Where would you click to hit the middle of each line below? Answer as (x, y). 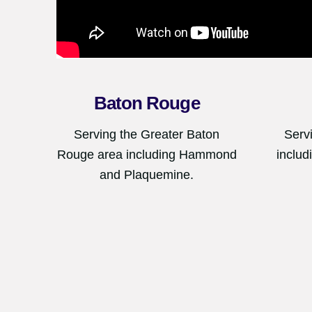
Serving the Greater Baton (147, 134)
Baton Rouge (147, 103)
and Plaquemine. (147, 175)
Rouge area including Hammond (147, 155)
